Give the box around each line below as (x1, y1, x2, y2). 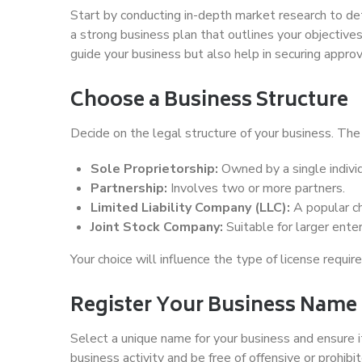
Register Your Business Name (70, 288, 357, 324)
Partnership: (90, 179, 167, 197)
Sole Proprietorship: (90, 159, 218, 178)
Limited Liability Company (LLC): (90, 198, 290, 217)
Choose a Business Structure (70, 83, 348, 119)
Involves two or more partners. (167, 179, 345, 197)
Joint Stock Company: (90, 217, 223, 236)
